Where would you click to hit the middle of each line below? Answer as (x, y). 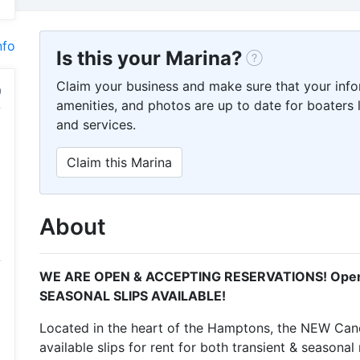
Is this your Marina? (149, 58)
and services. (96, 125)
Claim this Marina (119, 162)
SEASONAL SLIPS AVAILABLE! (133, 296)
